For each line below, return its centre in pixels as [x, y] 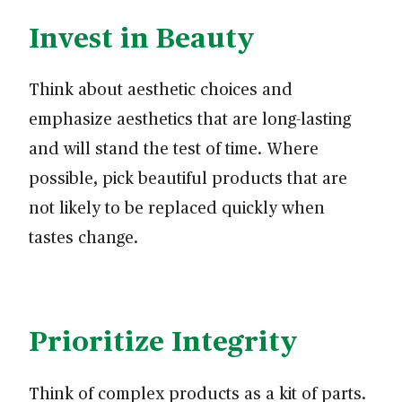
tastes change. [86, 237]
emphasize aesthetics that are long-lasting [190, 118]
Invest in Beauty [141, 36]
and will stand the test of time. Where [174, 148]
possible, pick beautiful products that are [188, 178]
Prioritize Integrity [163, 340]
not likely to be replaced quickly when [177, 207]
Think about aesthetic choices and [161, 89]
